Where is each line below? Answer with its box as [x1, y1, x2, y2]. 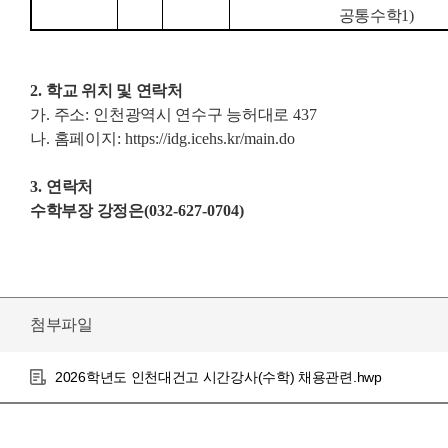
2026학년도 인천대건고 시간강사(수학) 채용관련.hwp [55, 369, 382, 386]
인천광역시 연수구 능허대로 [93, 106, 293, 124]
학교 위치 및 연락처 [46, 82, 183, 100]
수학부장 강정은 [30, 202, 144, 220]
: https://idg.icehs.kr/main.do [116, 130, 295, 148]
